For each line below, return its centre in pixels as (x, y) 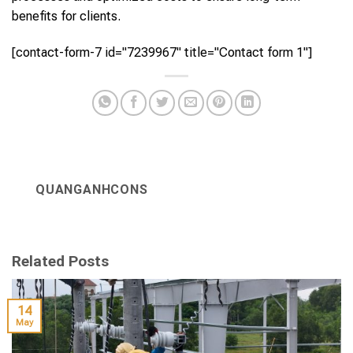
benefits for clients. (66, 17)
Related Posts (60, 262)
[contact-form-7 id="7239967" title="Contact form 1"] (162, 53)
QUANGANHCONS (92, 190)
